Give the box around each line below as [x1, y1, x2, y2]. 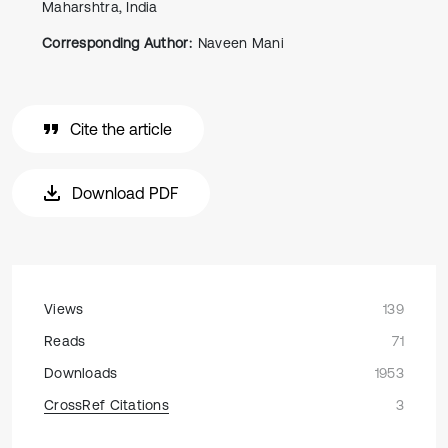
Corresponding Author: [42, 35, 192, 51]
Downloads [44, 365, 118, 381]
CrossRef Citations [44, 397, 170, 413]
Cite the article [70, 120, 172, 138]
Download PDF [72, 184, 178, 202]
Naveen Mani [197, 35, 284, 51]
